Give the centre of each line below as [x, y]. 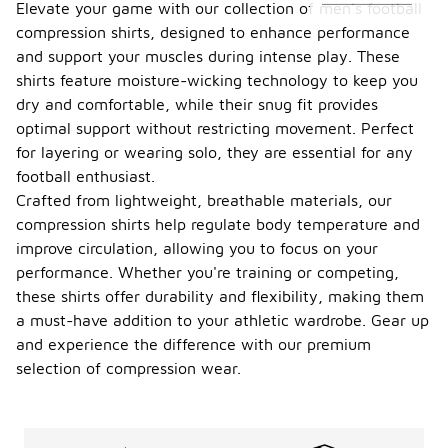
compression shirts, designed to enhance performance [213, 32]
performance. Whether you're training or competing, [207, 272]
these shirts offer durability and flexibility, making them [220, 296]
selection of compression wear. [128, 368]
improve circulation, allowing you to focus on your [197, 248]
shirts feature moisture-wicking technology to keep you [217, 80]
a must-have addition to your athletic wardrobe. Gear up [222, 320]
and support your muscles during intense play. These [208, 56]
